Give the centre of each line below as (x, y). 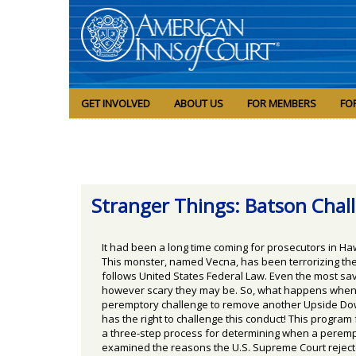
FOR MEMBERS (282, 104)
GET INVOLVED (116, 104)
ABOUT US (199, 104)
